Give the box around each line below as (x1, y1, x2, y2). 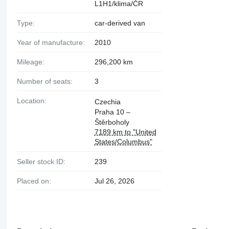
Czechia (94, 97, 121, 106)
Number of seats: (21, 77, 73, 85)
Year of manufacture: (20, 38, 85, 47)
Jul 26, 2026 (94, 176, 134, 185)
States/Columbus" (94, 137, 152, 146)
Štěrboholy (94, 118, 129, 126)
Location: (20, 96, 47, 105)
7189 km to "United (94, 127, 156, 136)
